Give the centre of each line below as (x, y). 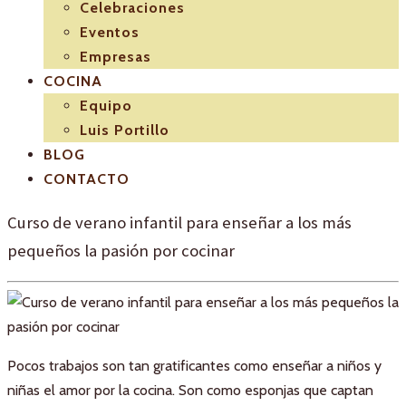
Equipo (106, 105)
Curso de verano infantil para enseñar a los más (179, 222)
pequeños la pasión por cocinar (121, 250)
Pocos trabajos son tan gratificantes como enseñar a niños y (194, 366)
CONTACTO (87, 179)
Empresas (116, 56)
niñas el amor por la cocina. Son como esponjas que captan (190, 391)
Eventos (110, 32)
